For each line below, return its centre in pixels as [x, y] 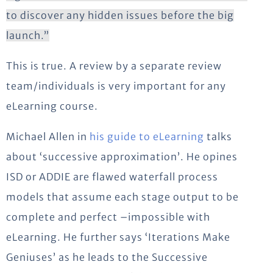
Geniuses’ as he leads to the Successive [107, 257]
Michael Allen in [48, 136]
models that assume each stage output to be [122, 197]
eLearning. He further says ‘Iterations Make [118, 237]
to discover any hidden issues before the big [120, 15]
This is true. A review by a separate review [114, 66]
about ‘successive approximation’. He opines [122, 156]
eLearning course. [52, 106]
